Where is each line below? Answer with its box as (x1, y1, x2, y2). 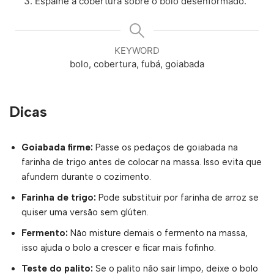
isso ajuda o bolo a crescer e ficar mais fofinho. (21, 242, 216, 253)
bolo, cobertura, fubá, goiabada (70, 57, 204, 70)
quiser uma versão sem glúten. (21, 206, 149, 218)
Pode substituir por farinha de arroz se (96, 191, 259, 203)
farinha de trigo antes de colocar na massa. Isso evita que (21, 156, 262, 168)
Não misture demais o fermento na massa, (68, 227, 248, 239)
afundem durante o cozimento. (21, 171, 151, 182)
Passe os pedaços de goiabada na (93, 141, 238, 153)
